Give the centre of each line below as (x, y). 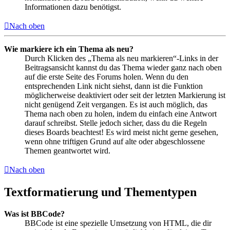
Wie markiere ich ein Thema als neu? (69, 49)
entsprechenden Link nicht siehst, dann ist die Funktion (114, 86)
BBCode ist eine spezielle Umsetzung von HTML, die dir (118, 223)
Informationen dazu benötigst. (73, 7)
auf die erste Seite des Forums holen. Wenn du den (107, 76)
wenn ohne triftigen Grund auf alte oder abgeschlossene (115, 141)
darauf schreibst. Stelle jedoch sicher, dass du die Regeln (116, 123)
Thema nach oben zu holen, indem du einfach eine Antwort (121, 113)
